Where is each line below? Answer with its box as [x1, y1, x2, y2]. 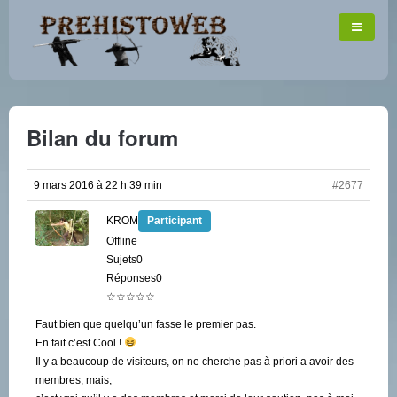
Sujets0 [106, 253, 143, 266]
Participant [147, 214, 202, 227]
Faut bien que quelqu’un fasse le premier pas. [35, 318, 256, 331]
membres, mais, [35, 374, 112, 386]
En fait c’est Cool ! [35, 337, 124, 349]
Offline [106, 235, 137, 247]
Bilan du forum [27, 122, 178, 152]
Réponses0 [106, 272, 162, 284]
